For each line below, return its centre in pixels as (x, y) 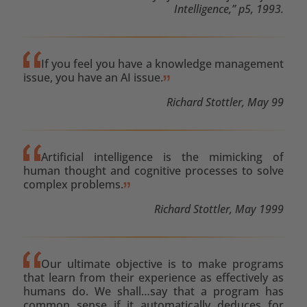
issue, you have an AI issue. (93, 77)
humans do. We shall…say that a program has (153, 291)
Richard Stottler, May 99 (225, 102)
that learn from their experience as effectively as (153, 277)
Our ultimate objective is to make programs (162, 263)
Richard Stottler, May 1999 (219, 209)
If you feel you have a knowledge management (162, 63)
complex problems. (73, 184)
